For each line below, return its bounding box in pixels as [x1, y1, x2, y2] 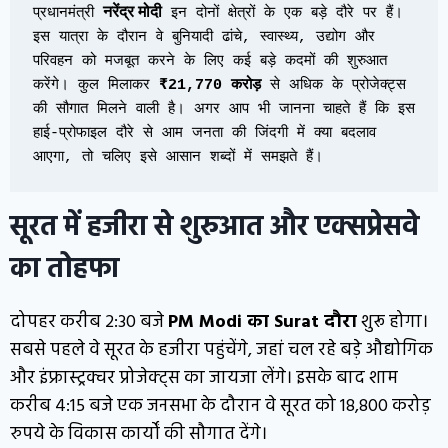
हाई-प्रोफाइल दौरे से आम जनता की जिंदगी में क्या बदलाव [32, 124, 376, 142]
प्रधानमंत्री [32, 4, 103, 22]
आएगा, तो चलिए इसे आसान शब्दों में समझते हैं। [32, 148, 323, 166]
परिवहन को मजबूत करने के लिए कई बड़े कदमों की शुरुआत [32, 52, 387, 70]
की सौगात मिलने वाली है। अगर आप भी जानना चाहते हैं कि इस [32, 100, 415, 118]
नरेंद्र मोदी [102, 2, 162, 20]
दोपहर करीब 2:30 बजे [10, 308, 168, 338]
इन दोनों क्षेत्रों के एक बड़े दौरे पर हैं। [161, 4, 403, 22]
